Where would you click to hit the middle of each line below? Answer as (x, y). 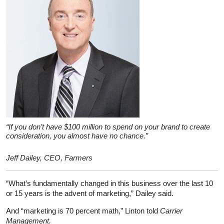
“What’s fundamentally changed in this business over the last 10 (109, 183)
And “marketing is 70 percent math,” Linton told (83, 210)
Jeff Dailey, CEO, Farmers (49, 157)
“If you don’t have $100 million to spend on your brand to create (108, 126)
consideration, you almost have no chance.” (77, 135)
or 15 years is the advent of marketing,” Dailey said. (90, 193)
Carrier (171, 210)
